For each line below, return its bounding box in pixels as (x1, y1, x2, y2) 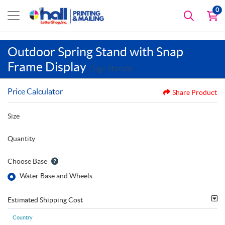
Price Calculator (8, 86, 63, 96)
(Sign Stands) (89, 64, 134, 73)
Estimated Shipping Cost (8, 195, 83, 204)
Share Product (172, 88, 217, 96)
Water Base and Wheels (20, 171, 92, 180)
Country (12, 214, 33, 220)
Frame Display (8, 59, 89, 74)
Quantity (8, 134, 35, 143)
